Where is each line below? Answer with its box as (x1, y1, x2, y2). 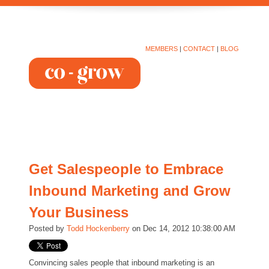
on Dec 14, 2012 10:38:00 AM (130, 224, 235, 233)
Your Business (29, 204, 128, 220)
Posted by (29, 224, 67, 233)
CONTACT (183, 45, 215, 52)
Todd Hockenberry (67, 224, 130, 233)
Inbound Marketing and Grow (29, 183, 231, 199)
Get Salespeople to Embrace (29, 161, 223, 177)
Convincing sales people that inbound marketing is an (29, 258, 214, 267)
